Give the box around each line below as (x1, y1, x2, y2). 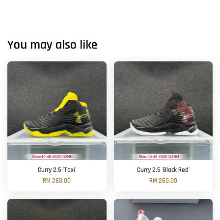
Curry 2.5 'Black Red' (137, 166, 190, 175)
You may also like (7, 37, 97, 54)
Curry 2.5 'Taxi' (37, 166, 76, 175)
